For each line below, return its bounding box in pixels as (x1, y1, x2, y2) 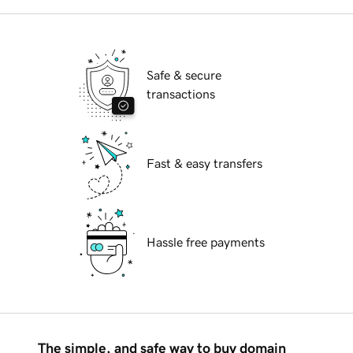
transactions (147, 87, 215, 101)
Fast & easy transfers (147, 157, 262, 170)
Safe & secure (147, 69, 221, 82)
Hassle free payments (147, 236, 265, 249)
